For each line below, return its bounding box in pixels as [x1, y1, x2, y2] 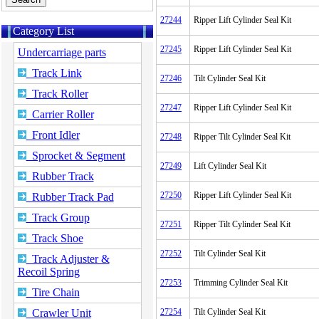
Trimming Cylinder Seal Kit [194, 278, 288, 288]
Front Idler [26, 129, 80, 141]
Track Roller [26, 88, 88, 100]
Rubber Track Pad [26, 191, 114, 203]
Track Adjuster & [26, 253, 110, 265]
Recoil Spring [17, 266, 80, 278]
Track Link [26, 67, 82, 79]
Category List [1, 25, 74, 37]
